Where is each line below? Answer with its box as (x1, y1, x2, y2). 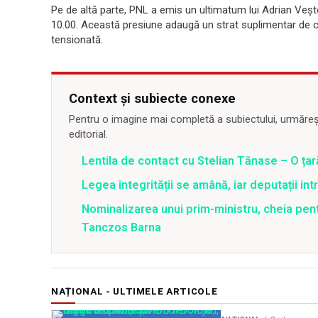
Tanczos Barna (82, 221, 161, 235)
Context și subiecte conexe (69, 91, 236, 106)
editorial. (69, 128, 108, 141)
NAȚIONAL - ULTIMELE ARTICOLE (51, 286, 218, 297)
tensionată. (51, 33, 103, 47)
